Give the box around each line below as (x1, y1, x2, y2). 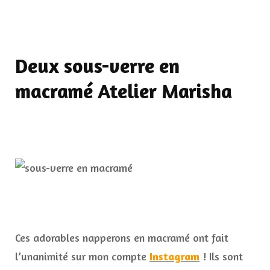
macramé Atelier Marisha (15, 79, 232, 104)
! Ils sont (199, 250, 243, 263)
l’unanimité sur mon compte (15, 250, 149, 263)
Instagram (149, 250, 199, 263)
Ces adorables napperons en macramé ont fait (15, 231, 228, 245)
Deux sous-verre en (15, 54, 180, 78)
